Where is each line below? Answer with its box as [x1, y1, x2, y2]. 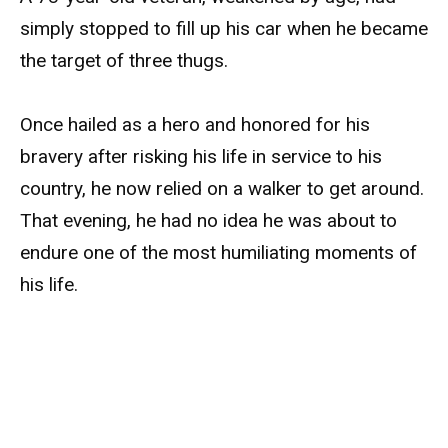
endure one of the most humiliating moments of [20, 241, 417, 265]
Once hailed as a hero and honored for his [20, 113, 370, 137]
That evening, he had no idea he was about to [20, 209, 397, 233]
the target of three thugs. [20, 49, 228, 73]
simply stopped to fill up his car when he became [20, 17, 428, 41]
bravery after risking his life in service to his [20, 145, 382, 169]
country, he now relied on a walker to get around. [20, 177, 424, 201]
